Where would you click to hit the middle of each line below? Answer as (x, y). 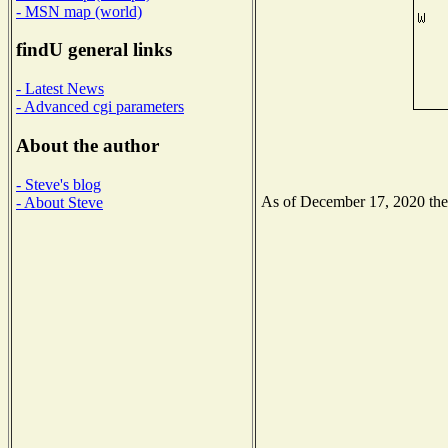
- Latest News (60, 89)
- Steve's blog (58, 184)
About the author (87, 145)
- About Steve (59, 202)
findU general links (94, 50)
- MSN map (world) (79, 11)
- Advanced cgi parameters (100, 107)
